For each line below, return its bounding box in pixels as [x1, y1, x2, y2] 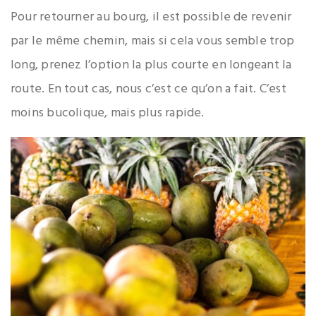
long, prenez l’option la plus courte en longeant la [11, 54, 292, 75]
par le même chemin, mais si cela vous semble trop [11, 30, 295, 51]
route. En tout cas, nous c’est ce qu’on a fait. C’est [11, 78, 286, 99]
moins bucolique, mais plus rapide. [11, 102, 205, 123]
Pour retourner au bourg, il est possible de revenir [11, 6, 292, 28]
